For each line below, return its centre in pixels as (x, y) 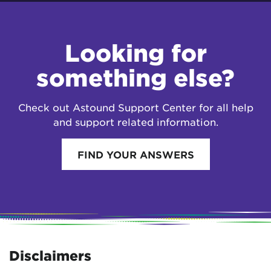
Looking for (135, 52)
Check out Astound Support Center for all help (135, 107)
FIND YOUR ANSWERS (135, 154)
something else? (135, 77)
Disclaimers (50, 255)
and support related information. (135, 121)
